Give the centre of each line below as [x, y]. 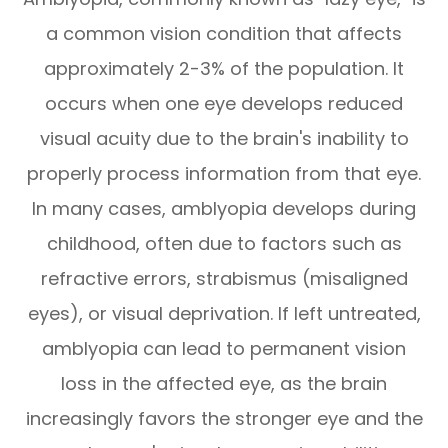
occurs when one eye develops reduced [224, 104]
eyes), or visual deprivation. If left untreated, [224, 314]
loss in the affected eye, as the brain [224, 384]
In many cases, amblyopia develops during [224, 209]
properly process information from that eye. [224, 174]
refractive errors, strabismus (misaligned [224, 279]
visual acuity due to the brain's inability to [224, 139]
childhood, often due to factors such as [224, 244]
